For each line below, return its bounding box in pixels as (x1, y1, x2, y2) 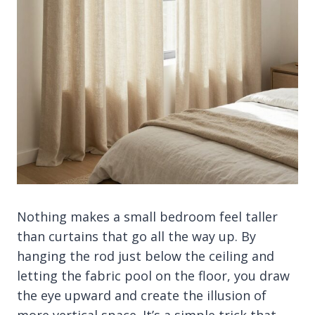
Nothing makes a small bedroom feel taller (17, 208, 278, 226)
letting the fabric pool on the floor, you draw (17, 267, 290, 285)
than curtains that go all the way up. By (17, 228, 256, 245)
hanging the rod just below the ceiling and (17, 247, 274, 265)
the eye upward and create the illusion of (17, 287, 266, 304)
